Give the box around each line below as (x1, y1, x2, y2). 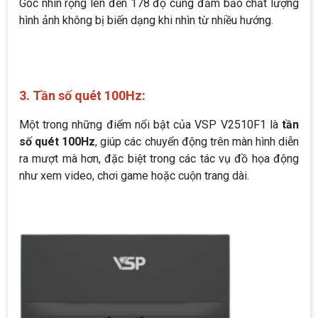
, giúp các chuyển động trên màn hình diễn (95, 134, 300, 148)
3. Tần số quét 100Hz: (19, 87, 146, 103)
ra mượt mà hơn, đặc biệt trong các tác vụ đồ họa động (19, 151, 299, 165)
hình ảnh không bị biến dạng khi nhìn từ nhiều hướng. (19, 13, 273, 27)
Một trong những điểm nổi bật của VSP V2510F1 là (19, 117, 282, 131)
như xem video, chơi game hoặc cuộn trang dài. (19, 168, 249, 182)
